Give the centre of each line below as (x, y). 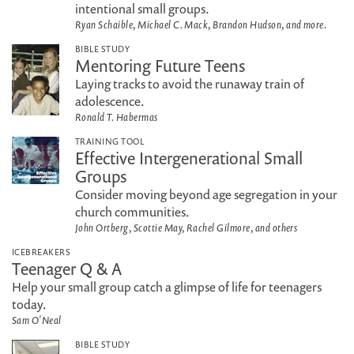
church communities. (132, 212)
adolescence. (110, 101)
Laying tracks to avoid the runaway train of (190, 84)
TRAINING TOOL (110, 141)
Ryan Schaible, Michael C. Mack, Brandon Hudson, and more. (201, 24)
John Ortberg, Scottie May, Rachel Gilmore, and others (186, 228)
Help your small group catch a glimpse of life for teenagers (167, 287)
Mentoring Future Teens (160, 66)
